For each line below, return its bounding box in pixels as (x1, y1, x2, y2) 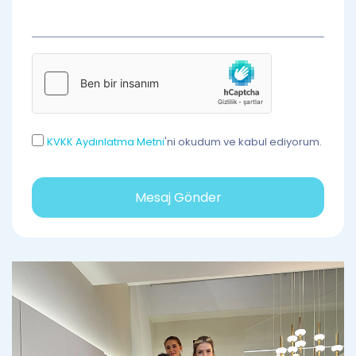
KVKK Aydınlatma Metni (46, 134, 164, 149)
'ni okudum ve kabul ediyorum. (164, 134, 322, 149)
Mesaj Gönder (134, 188, 222, 207)
